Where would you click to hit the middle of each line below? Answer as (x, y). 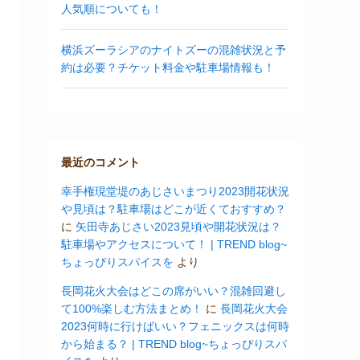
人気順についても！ (112, 9)
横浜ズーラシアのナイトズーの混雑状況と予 (174, 50)
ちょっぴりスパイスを (117, 262)
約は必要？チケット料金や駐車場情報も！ (168, 67)
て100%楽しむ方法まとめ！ (132, 309)
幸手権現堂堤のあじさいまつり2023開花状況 (175, 191)
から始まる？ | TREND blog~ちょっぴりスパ (174, 344)
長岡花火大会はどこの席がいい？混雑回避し (174, 291)
